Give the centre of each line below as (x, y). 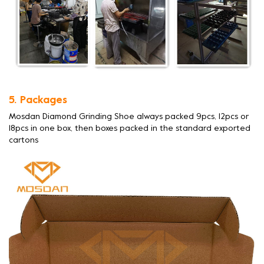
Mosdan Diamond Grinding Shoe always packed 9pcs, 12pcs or (129, 117)
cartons (24, 141)
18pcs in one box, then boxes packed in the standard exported (130, 129)
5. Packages (40, 101)
